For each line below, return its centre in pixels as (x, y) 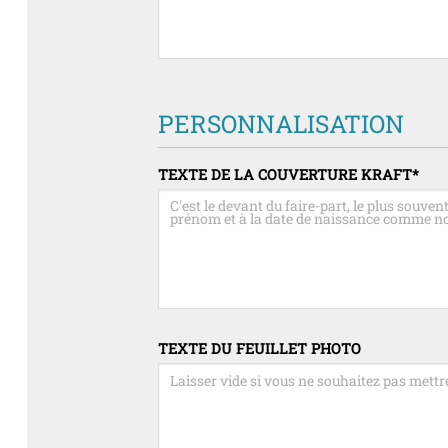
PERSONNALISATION (281, 124)
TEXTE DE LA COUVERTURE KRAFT (285, 174)
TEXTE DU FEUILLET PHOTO (260, 349)
